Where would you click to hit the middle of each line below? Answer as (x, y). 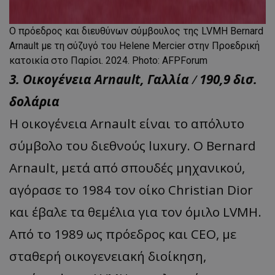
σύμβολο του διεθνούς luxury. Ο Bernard (133, 145)
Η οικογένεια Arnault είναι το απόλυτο (127, 123)
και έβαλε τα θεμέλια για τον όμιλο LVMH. (135, 211)
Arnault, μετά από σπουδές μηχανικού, (127, 167)
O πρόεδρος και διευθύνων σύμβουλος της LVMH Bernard (136, 31)
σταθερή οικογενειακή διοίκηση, (108, 256)
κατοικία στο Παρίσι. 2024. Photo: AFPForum (108, 60)
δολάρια (34, 101)
